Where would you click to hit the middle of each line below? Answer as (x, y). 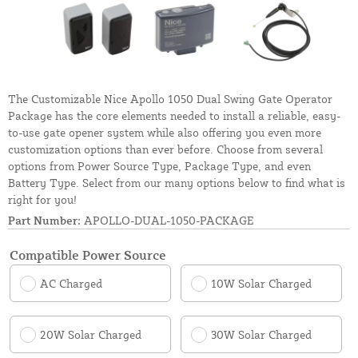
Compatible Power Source (88, 255)
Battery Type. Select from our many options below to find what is (177, 183)
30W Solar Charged (261, 335)
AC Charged (71, 284)
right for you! (42, 200)
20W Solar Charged (91, 335)
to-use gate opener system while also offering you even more (165, 133)
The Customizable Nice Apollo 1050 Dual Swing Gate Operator (170, 99)
